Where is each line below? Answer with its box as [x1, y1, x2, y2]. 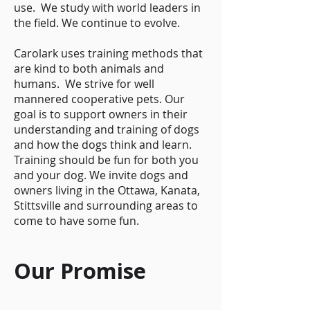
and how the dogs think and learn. [14, 137, 192, 152]
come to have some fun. [14, 213, 145, 228]
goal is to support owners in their [14, 107, 188, 122]
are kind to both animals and [14, 61, 164, 76]
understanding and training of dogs [14, 122, 199, 137]
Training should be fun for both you [14, 152, 199, 167]
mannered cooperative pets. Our [14, 91, 185, 107]
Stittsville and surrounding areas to [14, 198, 198, 213]
